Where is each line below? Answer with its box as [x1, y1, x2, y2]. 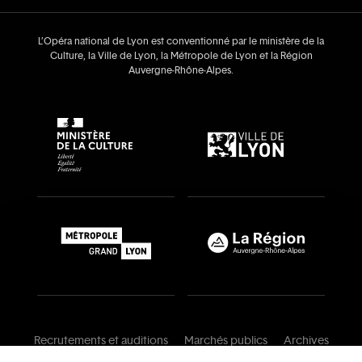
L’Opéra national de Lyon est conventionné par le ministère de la [38, 35, 324, 48]
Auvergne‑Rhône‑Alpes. [128, 64, 234, 78]
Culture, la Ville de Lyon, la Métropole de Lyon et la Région [49, 49, 313, 63]
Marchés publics [183, 333, 267, 349]
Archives [283, 333, 329, 349]
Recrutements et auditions [33, 333, 168, 349]
